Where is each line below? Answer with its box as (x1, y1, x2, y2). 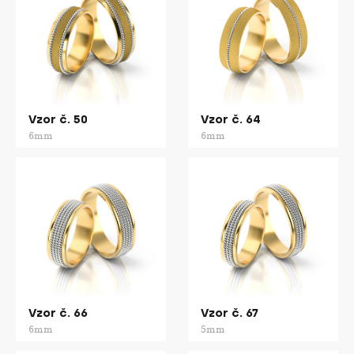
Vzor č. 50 (28, 112, 88, 127)
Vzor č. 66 (28, 306, 88, 321)
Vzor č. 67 (201, 306, 258, 321)
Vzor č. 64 (201, 112, 261, 127)
